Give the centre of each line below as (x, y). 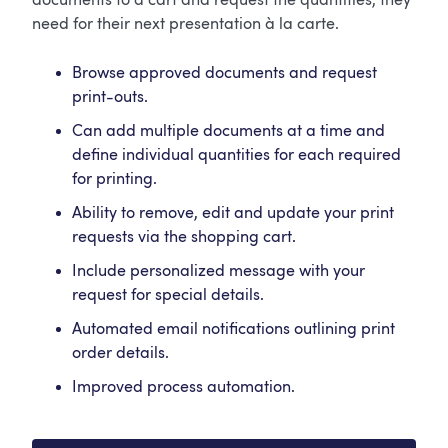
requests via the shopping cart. (184, 237)
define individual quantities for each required (237, 155)
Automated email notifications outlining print (234, 329)
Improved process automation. (184, 387)
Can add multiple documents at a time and (229, 131)
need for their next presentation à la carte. (186, 24)
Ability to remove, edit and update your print (233, 213)
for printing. (115, 179)
